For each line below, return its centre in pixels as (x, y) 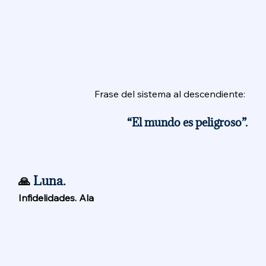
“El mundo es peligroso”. (187, 122)
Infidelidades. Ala (58, 197)
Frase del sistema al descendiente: (171, 94)
